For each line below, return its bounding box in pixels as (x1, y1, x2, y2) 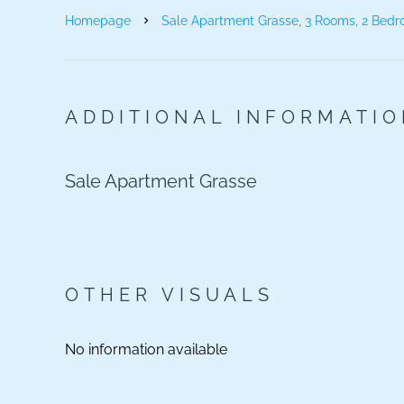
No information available (65, 341, 227, 358)
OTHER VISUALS (65, 284, 274, 306)
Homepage (65, 14, 131, 28)
